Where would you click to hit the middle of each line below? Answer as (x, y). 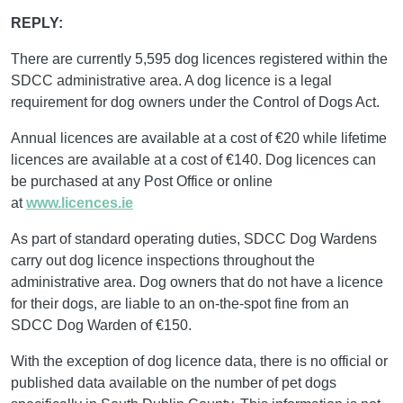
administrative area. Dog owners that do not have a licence (197, 282)
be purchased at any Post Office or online (142, 181)
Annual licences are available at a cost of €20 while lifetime (199, 138)
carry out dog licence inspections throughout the (163, 260)
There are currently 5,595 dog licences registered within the (199, 59)
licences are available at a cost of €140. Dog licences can (193, 160)
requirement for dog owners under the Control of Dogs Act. (195, 102)
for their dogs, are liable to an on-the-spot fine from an (180, 304)
